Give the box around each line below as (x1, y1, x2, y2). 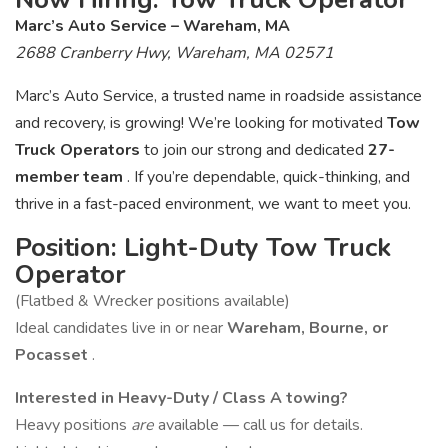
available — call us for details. (158, 414, 363, 436)
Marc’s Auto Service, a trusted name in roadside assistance (15, 85, 422, 107)
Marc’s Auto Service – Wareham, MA (15, 15, 290, 37)
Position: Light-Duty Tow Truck (15, 230, 391, 265)
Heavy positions (15, 414, 131, 436)
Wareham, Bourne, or (227, 317, 388, 339)
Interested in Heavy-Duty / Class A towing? (15, 387, 348, 409)
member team (15, 166, 127, 188)
